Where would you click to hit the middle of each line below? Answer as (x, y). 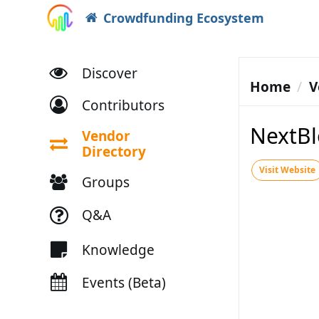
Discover (109, 73)
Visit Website (287, 170)
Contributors (123, 105)
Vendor (106, 136)
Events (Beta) (124, 282)
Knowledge (118, 250)
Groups (105, 182)
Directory (114, 152)
